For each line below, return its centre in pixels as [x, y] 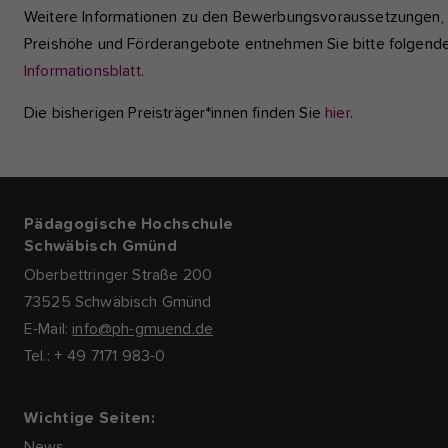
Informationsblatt [82, 71]
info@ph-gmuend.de [143, 329]
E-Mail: [48, 329]
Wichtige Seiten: [90, 418]
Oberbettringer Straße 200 [120, 275]
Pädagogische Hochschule [129, 224]
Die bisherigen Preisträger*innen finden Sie [175, 113]
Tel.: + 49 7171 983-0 [95, 356]
